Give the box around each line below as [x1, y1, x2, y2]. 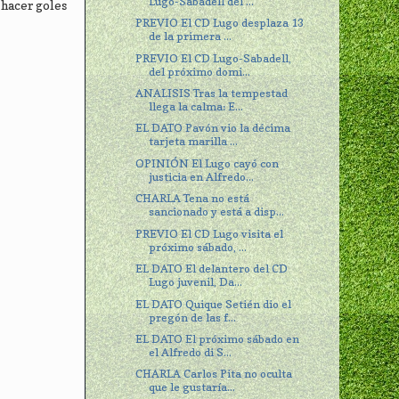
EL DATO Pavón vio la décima [135, 121, 291, 135]
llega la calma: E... [149, 100, 244, 114]
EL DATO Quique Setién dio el [135, 297, 292, 311]
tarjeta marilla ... [149, 134, 239, 149]
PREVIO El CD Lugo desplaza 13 [135, 16, 305, 30]
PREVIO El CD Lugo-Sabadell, [135, 51, 292, 65]
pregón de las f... [149, 310, 237, 324]
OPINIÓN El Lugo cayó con [135, 156, 280, 170]
